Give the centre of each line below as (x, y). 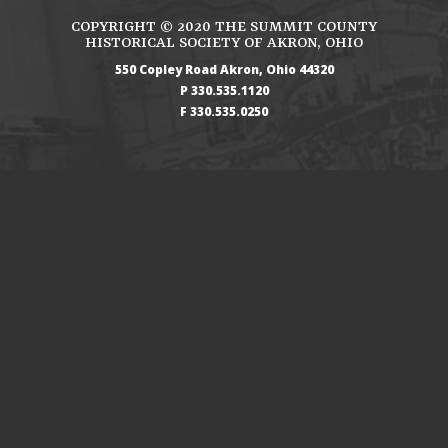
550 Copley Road (165, 69)
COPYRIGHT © (124, 27)
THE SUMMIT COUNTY (294, 27)
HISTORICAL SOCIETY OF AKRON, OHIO (224, 43)
